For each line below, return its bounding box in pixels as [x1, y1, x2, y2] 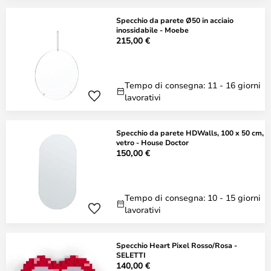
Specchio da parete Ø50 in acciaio [116, 15, 233, 25]
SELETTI [116, 250, 146, 260]
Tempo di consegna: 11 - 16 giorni [125, 79, 261, 91]
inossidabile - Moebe [116, 25, 189, 34]
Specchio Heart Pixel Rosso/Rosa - [116, 240, 237, 250]
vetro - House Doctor [116, 137, 189, 147]
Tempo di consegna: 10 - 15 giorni [125, 192, 261, 203]
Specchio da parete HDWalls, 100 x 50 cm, [116, 128, 264, 137]
